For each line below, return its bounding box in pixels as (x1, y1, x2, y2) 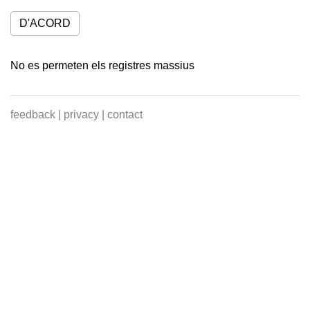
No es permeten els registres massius (10, 60, 194, 72)
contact (107, 109, 143, 121)
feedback (10, 109, 55, 121)
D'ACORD (19, 17, 71, 30)
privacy (64, 109, 99, 121)
